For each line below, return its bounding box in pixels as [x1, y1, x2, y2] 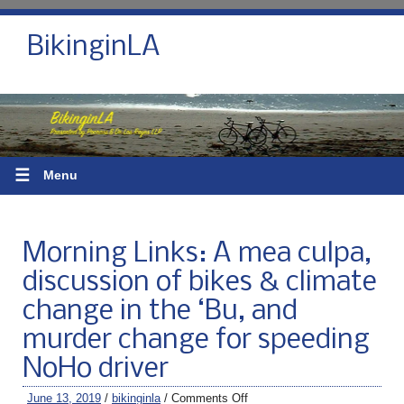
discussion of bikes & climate [23, 268, 377, 298]
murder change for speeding [23, 326, 370, 355]
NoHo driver [23, 354, 169, 384]
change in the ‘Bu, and [23, 297, 298, 326]
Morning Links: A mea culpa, [23, 239, 372, 269]
